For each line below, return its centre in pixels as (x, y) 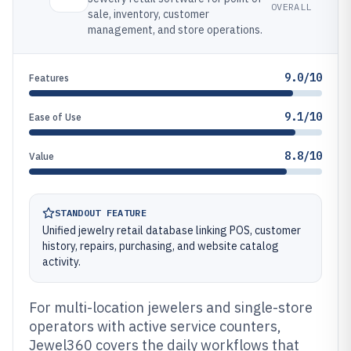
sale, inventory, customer (148, 14)
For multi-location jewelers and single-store (171, 308)
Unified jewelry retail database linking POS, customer (172, 230)
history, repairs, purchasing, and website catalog (161, 246)
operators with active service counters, (155, 326)
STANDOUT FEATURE (101, 213)
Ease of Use (55, 117)
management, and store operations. (175, 30)
